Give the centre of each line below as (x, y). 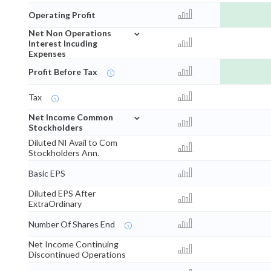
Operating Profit (62, 15)
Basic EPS (47, 174)
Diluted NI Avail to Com (73, 143)
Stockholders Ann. (64, 153)
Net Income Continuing (73, 244)
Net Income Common (71, 117)
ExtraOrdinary (55, 204)
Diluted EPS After (62, 194)
